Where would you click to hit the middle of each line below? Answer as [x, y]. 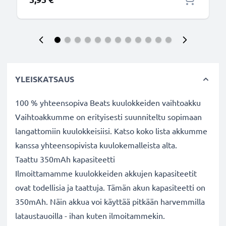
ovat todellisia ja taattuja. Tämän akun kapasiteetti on [110, 187]
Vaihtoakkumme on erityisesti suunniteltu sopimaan [108, 117]
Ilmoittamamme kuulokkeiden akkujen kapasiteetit [106, 173]
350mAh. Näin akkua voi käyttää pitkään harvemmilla [110, 201]
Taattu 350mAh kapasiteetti [65, 159]
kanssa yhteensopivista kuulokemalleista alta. [96, 145]
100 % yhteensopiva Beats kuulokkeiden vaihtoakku [108, 102]
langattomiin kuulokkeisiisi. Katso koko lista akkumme [111, 131]
